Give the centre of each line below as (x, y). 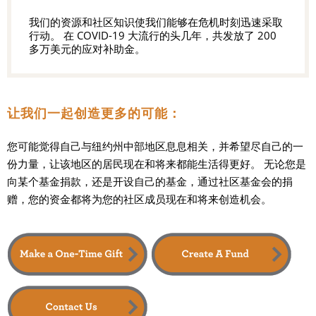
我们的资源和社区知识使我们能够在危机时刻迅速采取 (156, 22)
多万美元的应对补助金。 (87, 49)
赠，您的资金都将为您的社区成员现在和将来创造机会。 (139, 199)
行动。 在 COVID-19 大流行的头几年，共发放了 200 (153, 36)
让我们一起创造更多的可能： (95, 114)
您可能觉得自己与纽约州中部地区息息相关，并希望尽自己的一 (155, 146)
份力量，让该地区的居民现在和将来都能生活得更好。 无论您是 (157, 164)
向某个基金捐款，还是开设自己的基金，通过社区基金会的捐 (150, 182)
